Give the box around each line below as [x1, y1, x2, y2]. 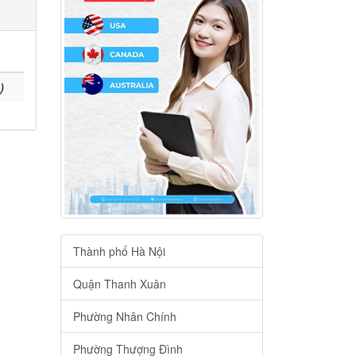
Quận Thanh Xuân [73, 276, 166, 292]
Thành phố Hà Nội [73, 243, 165, 260]
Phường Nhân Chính [73, 308, 176, 325]
